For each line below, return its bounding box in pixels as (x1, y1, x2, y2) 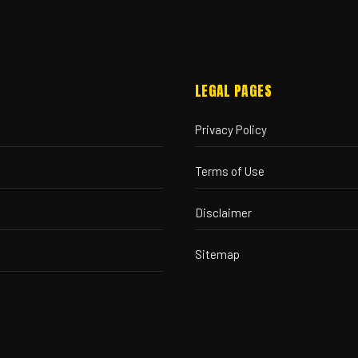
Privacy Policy (195, 122, 267, 137)
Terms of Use (195, 164, 265, 178)
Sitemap (195, 247, 240, 261)
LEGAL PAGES (195, 80, 272, 101)
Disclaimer (195, 205, 252, 220)
